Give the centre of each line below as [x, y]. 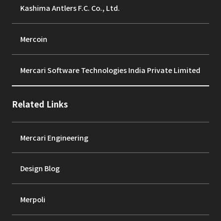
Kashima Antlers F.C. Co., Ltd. [70, 8]
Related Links [40, 104]
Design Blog [40, 168]
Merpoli [33, 199]
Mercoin [34, 39]
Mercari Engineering [54, 137]
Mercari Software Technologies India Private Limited [110, 70]
